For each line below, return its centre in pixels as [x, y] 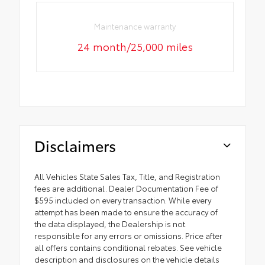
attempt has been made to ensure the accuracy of [126, 212]
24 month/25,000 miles [135, 46]
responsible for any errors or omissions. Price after [128, 236]
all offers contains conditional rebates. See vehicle [128, 248]
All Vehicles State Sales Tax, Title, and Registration [127, 177]
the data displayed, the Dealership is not [110, 224]
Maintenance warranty [135, 26]
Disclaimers [75, 146]
